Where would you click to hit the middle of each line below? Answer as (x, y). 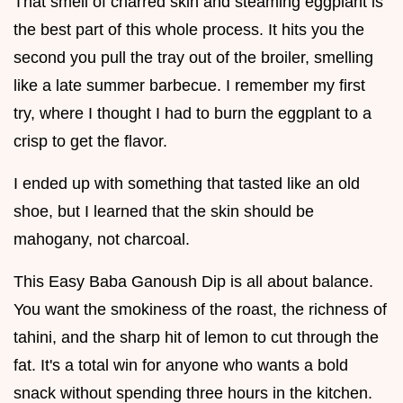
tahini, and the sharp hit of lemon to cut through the (196, 337)
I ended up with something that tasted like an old (187, 183)
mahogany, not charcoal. (102, 239)
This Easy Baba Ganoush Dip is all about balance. (193, 281)
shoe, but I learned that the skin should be (164, 211)
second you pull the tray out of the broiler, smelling (193, 57)
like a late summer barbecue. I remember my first (189, 85)
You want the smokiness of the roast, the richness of (200, 309)
